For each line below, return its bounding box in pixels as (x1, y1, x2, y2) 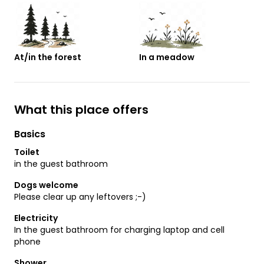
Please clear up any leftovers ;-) (14, 191, 146, 203)
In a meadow (139, 51, 194, 64)
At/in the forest (14, 51, 81, 64)
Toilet (14, 146, 39, 159)
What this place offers (14, 101, 148, 118)
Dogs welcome (14, 179, 78, 192)
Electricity (14, 212, 58, 225)
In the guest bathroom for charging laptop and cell (14, 224, 225, 236)
